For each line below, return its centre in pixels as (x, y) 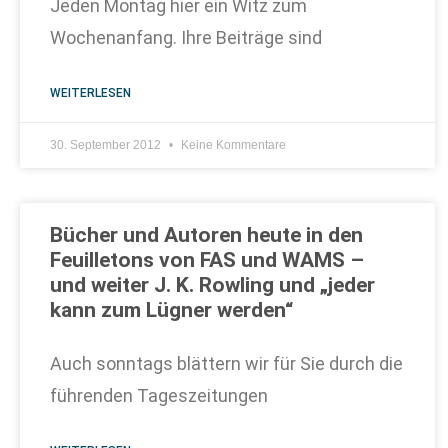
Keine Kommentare (232, 145)
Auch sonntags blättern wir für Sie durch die (226, 363)
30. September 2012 (107, 145)
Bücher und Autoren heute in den (206, 235)
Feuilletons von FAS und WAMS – (207, 260)
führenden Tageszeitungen (159, 395)
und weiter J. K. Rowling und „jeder (212, 285)
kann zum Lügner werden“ (171, 310)
